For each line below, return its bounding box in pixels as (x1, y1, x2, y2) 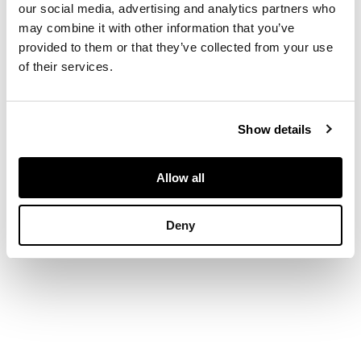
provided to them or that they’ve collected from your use (19, 40, 333, 54)
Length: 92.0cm (39, 61, 138, 78)
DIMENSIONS (39, 19, 130, 50)
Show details (238, 122, 312, 136)
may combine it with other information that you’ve (19, 21, 295, 35)
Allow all (156, 171, 205, 185)
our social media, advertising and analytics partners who (19, 2, 335, 15)
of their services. (19, 60, 113, 73)
